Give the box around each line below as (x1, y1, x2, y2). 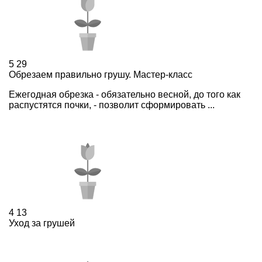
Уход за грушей (9, 218, 75, 228)
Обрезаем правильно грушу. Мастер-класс (9, 69, 192, 80)
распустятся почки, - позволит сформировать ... (9, 99, 215, 110)
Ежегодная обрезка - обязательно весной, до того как (9, 89, 240, 99)
